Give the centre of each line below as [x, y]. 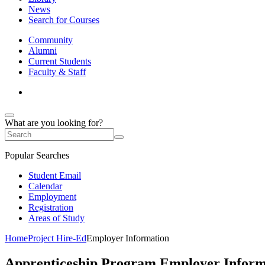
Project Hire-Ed [57, 238]
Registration [51, 207]
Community [51, 40]
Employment [52, 197]
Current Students [60, 61]
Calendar [45, 186]
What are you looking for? [54, 123]
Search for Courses [64, 20]
